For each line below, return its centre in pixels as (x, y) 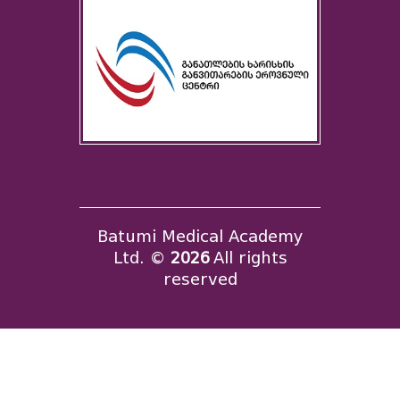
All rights (250, 258)
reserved (200, 280)
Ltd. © (142, 258)
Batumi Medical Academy (200, 237)
